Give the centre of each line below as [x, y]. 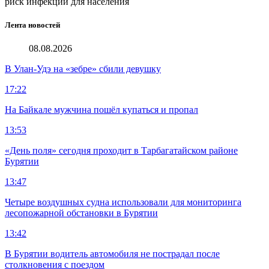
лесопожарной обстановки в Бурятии [81, 213]
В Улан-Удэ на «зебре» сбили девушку [83, 69]
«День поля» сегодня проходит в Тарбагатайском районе [121, 151]
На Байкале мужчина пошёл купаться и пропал [101, 110]
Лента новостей [32, 25]
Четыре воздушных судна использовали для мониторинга [123, 202]
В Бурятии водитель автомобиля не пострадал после [112, 254]
